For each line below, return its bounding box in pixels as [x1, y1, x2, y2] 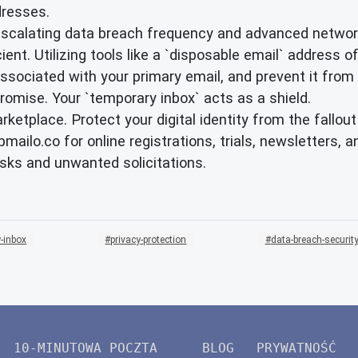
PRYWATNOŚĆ [257, 340, 336, 356]
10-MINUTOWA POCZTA [14, 340, 157, 356]
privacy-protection [110, 233, 187, 245]
